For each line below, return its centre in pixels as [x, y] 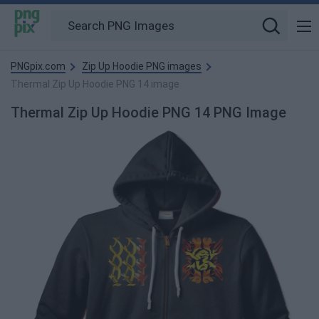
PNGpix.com [38, 66]
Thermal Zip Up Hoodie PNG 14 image [95, 84]
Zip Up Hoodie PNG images [142, 66]
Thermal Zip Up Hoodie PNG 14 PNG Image [148, 113]
